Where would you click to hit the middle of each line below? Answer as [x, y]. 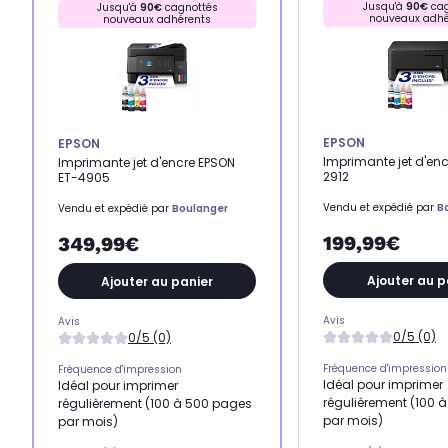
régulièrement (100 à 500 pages [155, 403]
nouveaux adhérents [157, 19]
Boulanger [200, 208]
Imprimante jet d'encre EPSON [146, 162]
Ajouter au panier [157, 281]
